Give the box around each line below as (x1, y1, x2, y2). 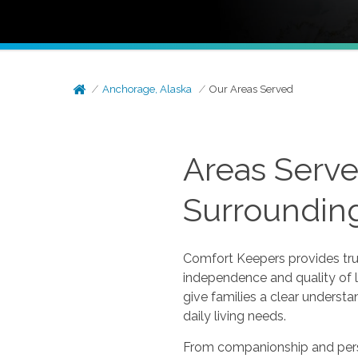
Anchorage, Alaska (102, 83, 193, 95)
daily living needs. (182, 308, 286, 324)
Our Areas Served (209, 83, 294, 95)
